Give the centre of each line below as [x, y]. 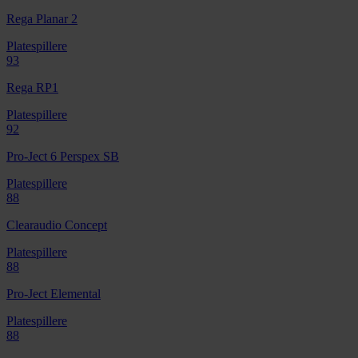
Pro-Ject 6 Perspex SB [63, 156]
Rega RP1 [32, 87]
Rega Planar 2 [42, 18]
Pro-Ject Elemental [54, 293]
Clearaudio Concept [57, 225]
